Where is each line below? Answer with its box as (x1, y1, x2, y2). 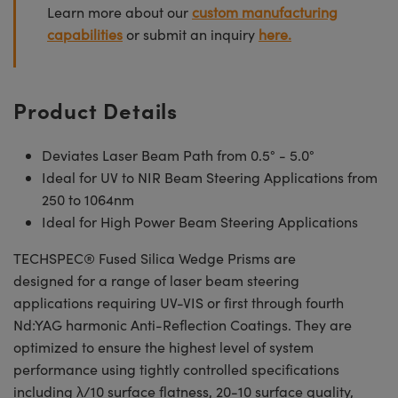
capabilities (47, 24, 123, 44)
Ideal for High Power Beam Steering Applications (42, 211, 358, 231)
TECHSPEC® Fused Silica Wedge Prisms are (13, 248, 296, 267)
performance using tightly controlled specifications (13, 359, 339, 378)
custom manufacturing (192, 2, 338, 21)
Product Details (13, 94, 178, 124)
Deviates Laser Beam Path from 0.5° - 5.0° (42, 145, 314, 164)
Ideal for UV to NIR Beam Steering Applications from (42, 167, 378, 187)
